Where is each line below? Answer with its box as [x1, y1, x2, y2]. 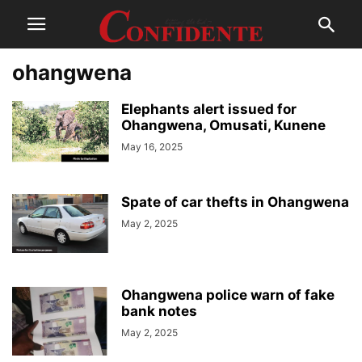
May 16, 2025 [121, 141, 183, 153]
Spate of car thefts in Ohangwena [121, 194, 349, 210]
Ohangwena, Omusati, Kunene [121, 117, 326, 133]
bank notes [121, 303, 197, 319]
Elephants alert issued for [121, 101, 297, 117]
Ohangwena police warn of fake [121, 287, 335, 303]
